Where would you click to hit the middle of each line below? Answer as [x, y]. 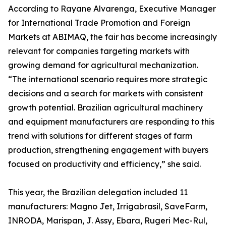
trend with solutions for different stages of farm [100, 136]
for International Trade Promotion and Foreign [99, 23]
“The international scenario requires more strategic [108, 79]
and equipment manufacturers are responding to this [111, 122]
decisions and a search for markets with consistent [106, 94]
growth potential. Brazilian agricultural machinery [105, 108]
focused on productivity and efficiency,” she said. [104, 164]
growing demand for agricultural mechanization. [103, 65]
